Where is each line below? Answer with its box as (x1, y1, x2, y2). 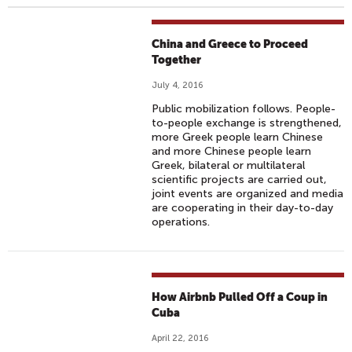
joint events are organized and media (152, 187, 344, 200)
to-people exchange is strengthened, (152, 116, 343, 130)
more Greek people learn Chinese (152, 130, 324, 144)
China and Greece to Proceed (152, 38, 309, 50)
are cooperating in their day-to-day (152, 201, 334, 214)
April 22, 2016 (152, 333, 210, 343)
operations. (152, 215, 211, 229)
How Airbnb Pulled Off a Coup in (152, 291, 328, 303)
